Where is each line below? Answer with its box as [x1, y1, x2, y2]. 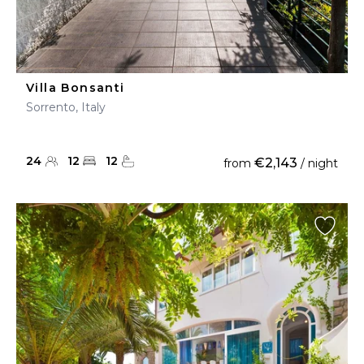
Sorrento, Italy [26, 100, 106, 115]
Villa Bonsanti [26, 80, 125, 95]
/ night [297, 156, 338, 171]
